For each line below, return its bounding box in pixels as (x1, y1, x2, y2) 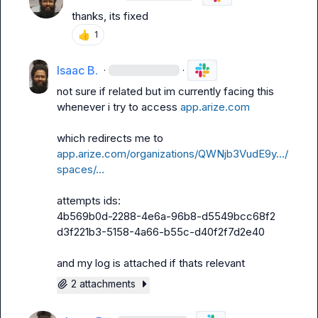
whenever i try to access (56, 100, 180, 114)
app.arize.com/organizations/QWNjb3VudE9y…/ (56, 147, 288, 160)
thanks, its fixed (72, 9, 148, 23)
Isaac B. (56, 63, 98, 77)
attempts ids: (56, 194, 121, 207)
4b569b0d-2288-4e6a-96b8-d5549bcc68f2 (56, 209, 275, 223)
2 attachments (70, 278, 136, 290)
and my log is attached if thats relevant (56, 256, 245, 270)
